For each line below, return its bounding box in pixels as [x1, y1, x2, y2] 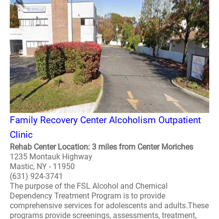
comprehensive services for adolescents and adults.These [10, 201, 209, 210]
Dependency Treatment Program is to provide [10, 191, 165, 200]
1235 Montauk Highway [10, 152, 92, 161]
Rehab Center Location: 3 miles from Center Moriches [10, 142, 193, 152]
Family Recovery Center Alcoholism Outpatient [10, 114, 201, 126]
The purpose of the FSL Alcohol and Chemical [10, 181, 168, 191]
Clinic [10, 129, 33, 140]
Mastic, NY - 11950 [10, 162, 75, 171]
